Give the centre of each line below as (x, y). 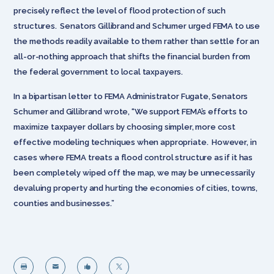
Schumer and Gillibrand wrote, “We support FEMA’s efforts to (131, 111)
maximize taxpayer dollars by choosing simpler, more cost (125, 127)
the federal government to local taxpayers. (98, 72)
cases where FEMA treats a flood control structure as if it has (133, 157)
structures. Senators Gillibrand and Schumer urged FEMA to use (137, 26)
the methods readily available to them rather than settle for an (136, 41)
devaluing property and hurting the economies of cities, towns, (136, 188)
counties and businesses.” (64, 203)
